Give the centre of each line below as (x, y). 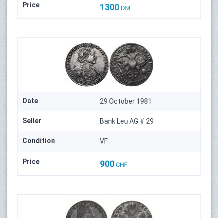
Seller (32, 120)
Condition (39, 140)
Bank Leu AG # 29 (127, 121)
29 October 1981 (126, 101)
